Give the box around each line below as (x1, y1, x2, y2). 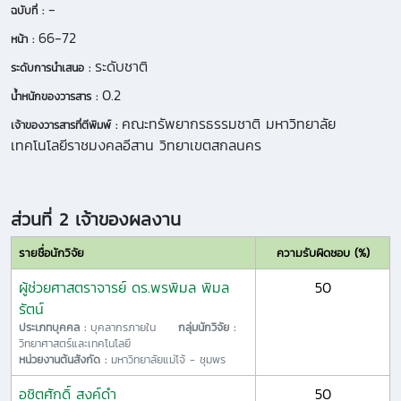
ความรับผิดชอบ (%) (276, 244, 370, 261)
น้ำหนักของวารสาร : (11, 88, 102, 105)
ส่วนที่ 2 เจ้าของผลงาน (11, 206, 181, 233)
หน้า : (11, 30, 38, 47)
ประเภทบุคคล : (19, 319, 90, 336)
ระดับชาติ (95, 55, 148, 77)
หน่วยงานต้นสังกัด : (19, 351, 111, 368)
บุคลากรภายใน (90, 319, 178, 336)
